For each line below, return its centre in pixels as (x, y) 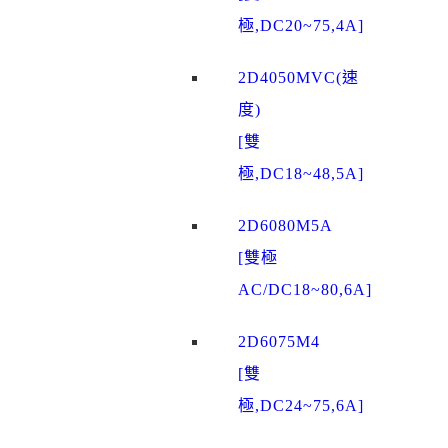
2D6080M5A (285, 226)
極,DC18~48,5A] (301, 174)
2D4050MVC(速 (298, 78)
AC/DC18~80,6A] (305, 290)
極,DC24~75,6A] (301, 406)
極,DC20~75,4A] (301, 26)
